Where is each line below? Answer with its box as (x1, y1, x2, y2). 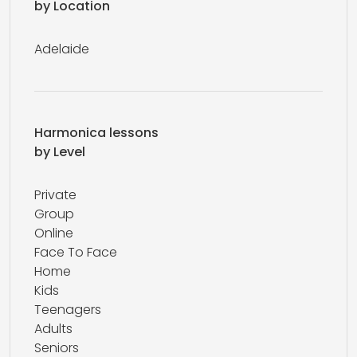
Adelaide (34, 40, 89, 58)
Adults (34, 320, 73, 338)
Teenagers (34, 300, 101, 319)
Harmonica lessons (34, 124, 159, 142)
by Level (34, 143, 85, 161)
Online (34, 224, 73, 242)
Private (34, 186, 76, 204)
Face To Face (34, 243, 117, 261)
